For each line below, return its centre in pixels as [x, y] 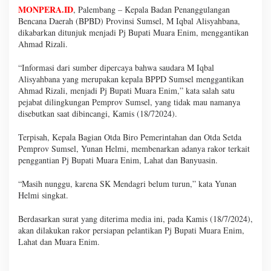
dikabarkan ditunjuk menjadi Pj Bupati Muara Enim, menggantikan [133, 32]
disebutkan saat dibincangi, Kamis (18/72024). [98, 113]
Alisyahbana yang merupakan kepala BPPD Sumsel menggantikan [131, 79]
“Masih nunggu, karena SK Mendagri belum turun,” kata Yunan [127, 183]
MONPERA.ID [46, 9]
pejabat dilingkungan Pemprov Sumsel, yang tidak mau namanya [129, 102]
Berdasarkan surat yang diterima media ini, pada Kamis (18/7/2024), [135, 218]
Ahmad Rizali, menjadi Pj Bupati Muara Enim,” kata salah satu [126, 90]
